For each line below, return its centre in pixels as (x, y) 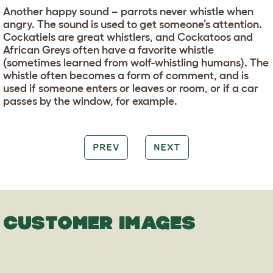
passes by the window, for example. (90, 101)
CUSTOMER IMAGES (99, 222)
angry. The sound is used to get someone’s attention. (133, 25)
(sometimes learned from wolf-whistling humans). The (136, 63)
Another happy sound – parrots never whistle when (128, 12)
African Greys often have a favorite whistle (108, 50)
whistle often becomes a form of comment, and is (126, 76)
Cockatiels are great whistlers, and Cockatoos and (128, 37)
